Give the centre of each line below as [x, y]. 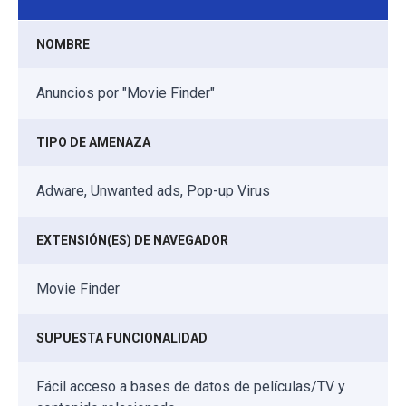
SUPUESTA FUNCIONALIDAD [122, 338]
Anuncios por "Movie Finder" [126, 92]
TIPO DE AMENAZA [93, 142]
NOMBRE [63, 44]
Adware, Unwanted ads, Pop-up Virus [153, 190]
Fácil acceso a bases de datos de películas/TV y [191, 386]
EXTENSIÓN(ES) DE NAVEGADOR [132, 240]
